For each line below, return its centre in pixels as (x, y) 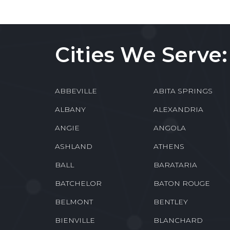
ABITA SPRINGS (183, 91)
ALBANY (70, 109)
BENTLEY (170, 202)
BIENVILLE (75, 220)
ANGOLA (169, 128)
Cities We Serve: (141, 54)
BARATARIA (175, 165)
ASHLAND (74, 146)
